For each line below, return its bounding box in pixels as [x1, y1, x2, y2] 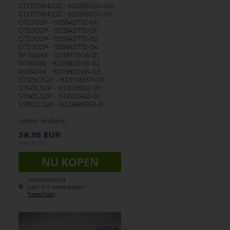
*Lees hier [27, 190, 54, 198]
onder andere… [18, 116, 70, 125]
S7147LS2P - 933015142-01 [18, 91, 100, 100]
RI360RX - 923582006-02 [18, 59, 101, 67]
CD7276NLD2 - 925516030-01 [18, 9, 112, 18]
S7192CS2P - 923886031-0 [18, 100, 104, 108]
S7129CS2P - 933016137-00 [18, 75, 105, 84]
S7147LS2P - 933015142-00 [18, 83, 103, 92]
